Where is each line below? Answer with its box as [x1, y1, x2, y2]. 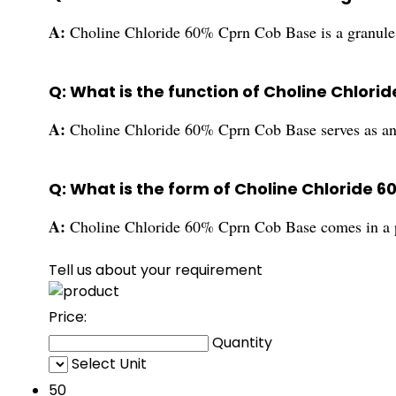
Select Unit [72, 353, 147, 374]
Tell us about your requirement [49, 259, 263, 280]
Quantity [212, 331, 272, 353]
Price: [49, 306, 87, 327]
